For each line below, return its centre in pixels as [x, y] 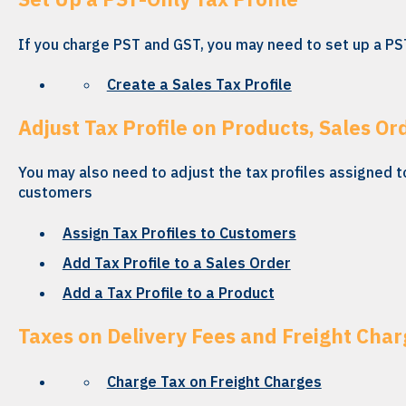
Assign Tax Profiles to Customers [179, 232]
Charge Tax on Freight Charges [214, 381]
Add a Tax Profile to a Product [168, 293]
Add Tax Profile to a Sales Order [176, 262]
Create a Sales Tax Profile [199, 84]
